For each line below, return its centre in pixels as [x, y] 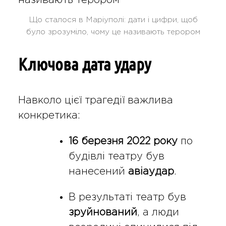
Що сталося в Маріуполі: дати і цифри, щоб [113, 20]
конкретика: [49, 115]
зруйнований [103, 212]
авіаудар [151, 171]
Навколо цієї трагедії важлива [95, 100]
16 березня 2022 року [123, 141]
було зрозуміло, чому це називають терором [113, 32]
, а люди [158, 212]
